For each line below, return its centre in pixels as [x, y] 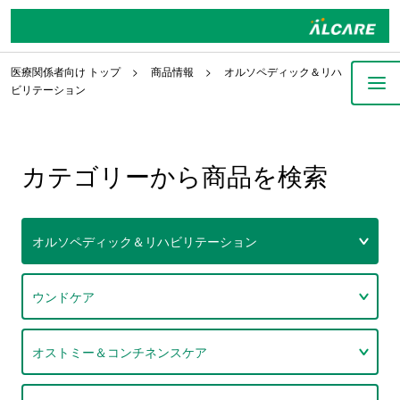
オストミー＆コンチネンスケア [119, 352]
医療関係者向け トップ [65, 71]
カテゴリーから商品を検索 [174, 175]
